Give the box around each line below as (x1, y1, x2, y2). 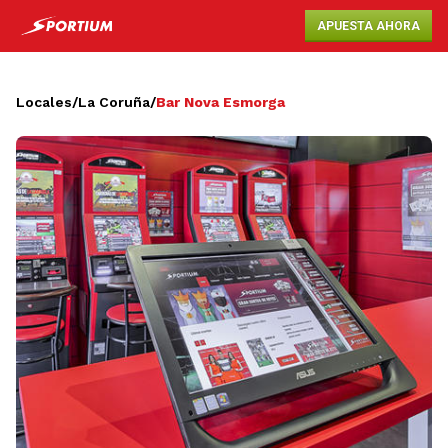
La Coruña (78, 94, 150, 110)
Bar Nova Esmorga (156, 94, 285, 110)
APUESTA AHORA (317, 19, 420, 33)
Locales (16, 94, 72, 110)
